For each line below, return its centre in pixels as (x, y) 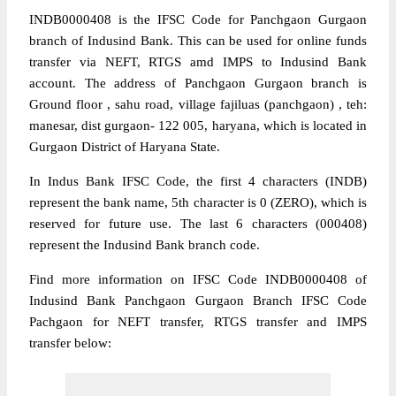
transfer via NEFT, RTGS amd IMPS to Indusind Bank (198, 62)
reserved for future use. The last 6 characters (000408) (198, 224)
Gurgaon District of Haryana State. (125, 147)
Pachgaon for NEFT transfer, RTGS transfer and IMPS (198, 322)
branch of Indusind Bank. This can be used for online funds (198, 41)
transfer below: (70, 343)
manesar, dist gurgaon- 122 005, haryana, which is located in (198, 126)
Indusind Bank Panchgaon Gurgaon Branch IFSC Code (198, 301)
